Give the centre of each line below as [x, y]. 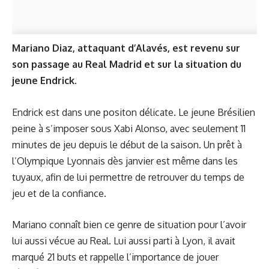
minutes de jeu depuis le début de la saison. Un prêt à [127, 144]
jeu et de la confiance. [59, 193]
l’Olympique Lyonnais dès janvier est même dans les [125, 161]
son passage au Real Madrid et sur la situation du [127, 64]
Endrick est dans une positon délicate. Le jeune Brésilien [134, 112]
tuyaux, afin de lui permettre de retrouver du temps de [128, 177]
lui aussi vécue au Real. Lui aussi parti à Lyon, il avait [124, 241]
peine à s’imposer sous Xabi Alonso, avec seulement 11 [129, 128]
